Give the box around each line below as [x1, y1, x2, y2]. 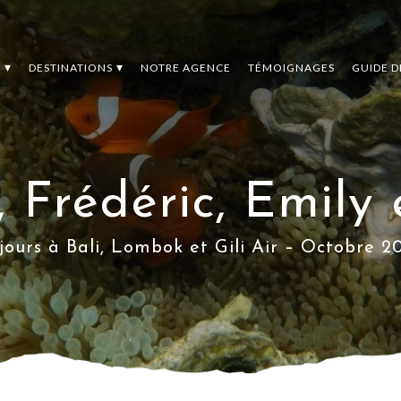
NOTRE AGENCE [140, 60, 231, 74]
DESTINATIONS [28, 60, 113, 74]
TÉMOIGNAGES [247, 60, 335, 74]
